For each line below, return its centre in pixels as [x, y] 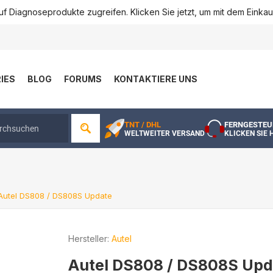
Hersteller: [89, 239]
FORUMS [83, 79]
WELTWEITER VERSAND [165, 133]
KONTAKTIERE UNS [156, 79]
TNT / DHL [143, 124]
